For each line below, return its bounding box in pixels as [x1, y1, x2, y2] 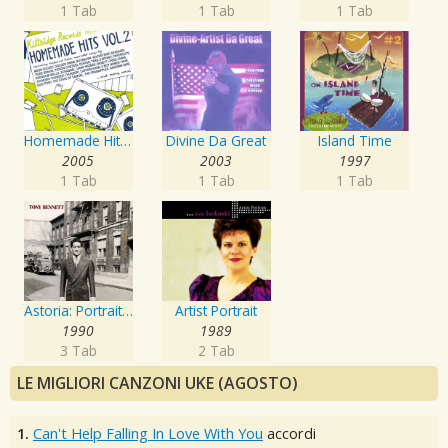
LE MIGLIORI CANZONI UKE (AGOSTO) [17, 372, 298, 395]
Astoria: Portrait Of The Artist [121, 301, 133, 321]
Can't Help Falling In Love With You [33, 424, 263, 444]
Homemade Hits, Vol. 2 [119, 131, 131, 151]
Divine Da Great [166, 131, 267, 151]
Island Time [317, 131, 392, 151]
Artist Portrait [175, 301, 258, 321]
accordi [263, 424, 316, 444]
